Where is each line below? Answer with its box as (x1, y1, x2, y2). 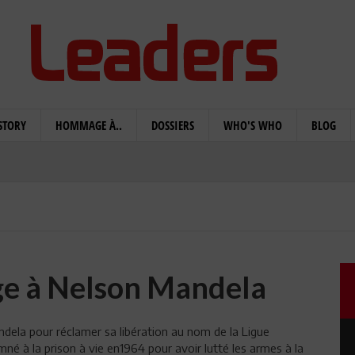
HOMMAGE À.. (55, 117, 122, 133)
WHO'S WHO (223, 117, 282, 133)
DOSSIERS (151, 117, 194, 133)
